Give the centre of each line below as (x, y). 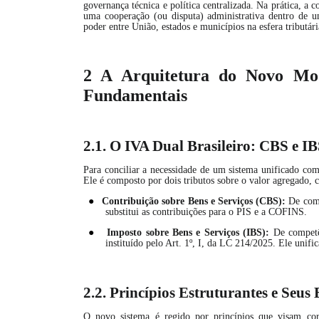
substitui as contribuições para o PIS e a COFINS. (206, 212)
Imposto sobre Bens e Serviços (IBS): (188, 232)
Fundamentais (135, 95)
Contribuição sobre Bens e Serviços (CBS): (194, 201)
